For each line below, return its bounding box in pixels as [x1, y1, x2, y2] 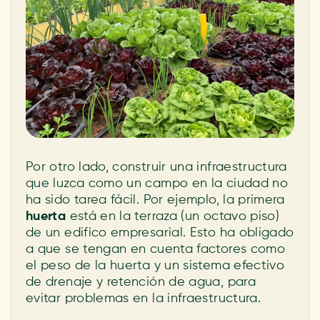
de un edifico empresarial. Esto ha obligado [26, 226, 294, 239]
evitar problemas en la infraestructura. [26, 292, 261, 305]
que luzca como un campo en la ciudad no [26, 177, 289, 190]
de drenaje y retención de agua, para [26, 276, 256, 289]
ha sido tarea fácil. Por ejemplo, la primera [26, 194, 285, 206]
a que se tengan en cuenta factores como [26, 243, 286, 256]
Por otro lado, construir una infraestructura [26, 161, 287, 174]
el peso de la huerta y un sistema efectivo [26, 259, 285, 272]
